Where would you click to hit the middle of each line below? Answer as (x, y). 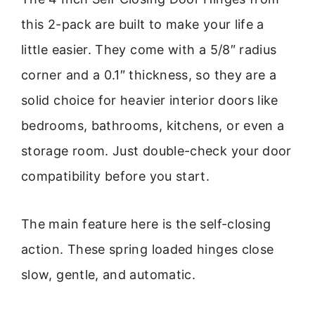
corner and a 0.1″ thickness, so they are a (149, 75)
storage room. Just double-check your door (156, 150)
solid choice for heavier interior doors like (150, 100)
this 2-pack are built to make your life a (143, 24)
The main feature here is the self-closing (146, 224)
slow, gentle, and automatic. (109, 275)
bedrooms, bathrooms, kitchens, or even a (153, 125)
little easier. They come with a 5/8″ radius (149, 49)
